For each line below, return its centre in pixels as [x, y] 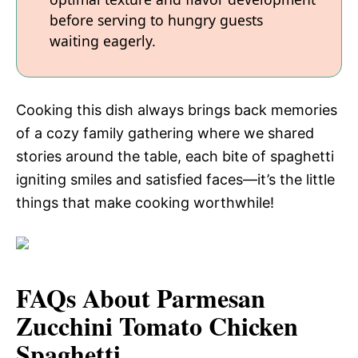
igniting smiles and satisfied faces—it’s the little [175, 179]
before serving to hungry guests [156, 20]
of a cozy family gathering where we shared [165, 133]
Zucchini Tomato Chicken [157, 325]
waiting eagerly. [103, 41]
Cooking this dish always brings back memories [177, 109]
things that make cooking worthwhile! [145, 202]
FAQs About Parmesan [141, 297]
